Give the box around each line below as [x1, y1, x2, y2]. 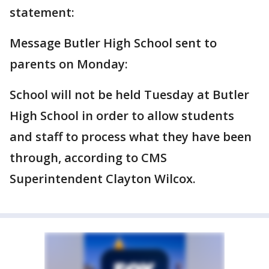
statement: [10, 4, 77, 20]
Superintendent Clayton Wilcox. [10, 171, 196, 187]
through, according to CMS [10, 150, 167, 166]
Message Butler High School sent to [10, 35, 217, 51]
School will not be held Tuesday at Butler [10, 86, 249, 103]
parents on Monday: [10, 56, 131, 72]
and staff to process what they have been [10, 128, 252, 145]
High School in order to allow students [10, 107, 234, 124]
